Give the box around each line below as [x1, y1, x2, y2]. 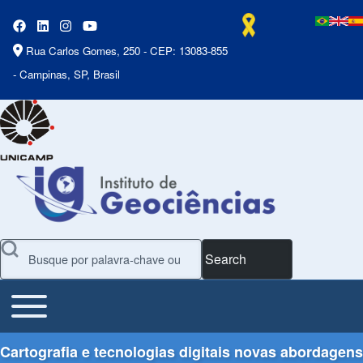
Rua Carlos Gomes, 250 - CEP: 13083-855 [26, 43, 228, 58]
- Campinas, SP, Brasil [13, 66, 120, 82]
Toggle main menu [5, 288, 112, 307]
